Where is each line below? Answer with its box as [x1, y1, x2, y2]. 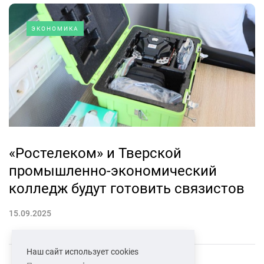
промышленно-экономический [9, 163, 217, 180]
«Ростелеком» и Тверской [9, 145, 181, 162]
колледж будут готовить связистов [9, 180, 245, 197]
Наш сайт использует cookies [27, 247, 138, 256]
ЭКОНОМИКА [31, 25, 79, 32]
